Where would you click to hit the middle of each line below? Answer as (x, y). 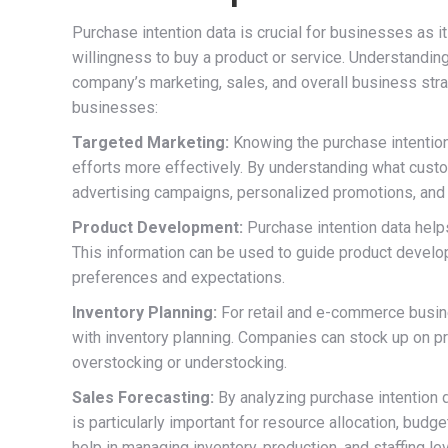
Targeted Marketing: (150, 142)
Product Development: (157, 227)
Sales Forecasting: (143, 397)
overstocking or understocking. (179, 362)
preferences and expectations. (178, 277)
